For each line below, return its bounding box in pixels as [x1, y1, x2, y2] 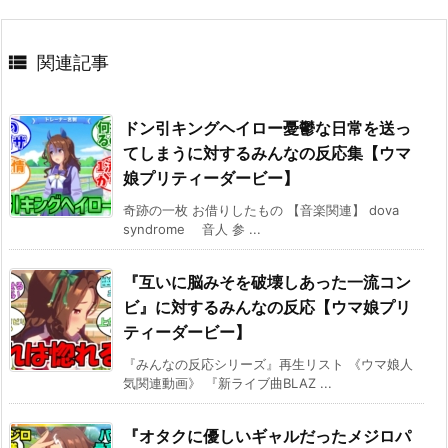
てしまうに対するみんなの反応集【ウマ [123, 143, 411, 164]
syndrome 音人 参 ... [123, 221, 261, 238]
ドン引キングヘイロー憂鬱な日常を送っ [123, 118, 411, 139]
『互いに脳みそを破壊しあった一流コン [123, 272, 411, 293]
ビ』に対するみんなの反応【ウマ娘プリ [123, 297, 411, 318]
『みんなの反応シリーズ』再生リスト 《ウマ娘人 [123, 356, 413, 373]
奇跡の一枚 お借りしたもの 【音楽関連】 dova [123, 202, 399, 219]
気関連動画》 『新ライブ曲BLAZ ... [123, 375, 332, 392]
